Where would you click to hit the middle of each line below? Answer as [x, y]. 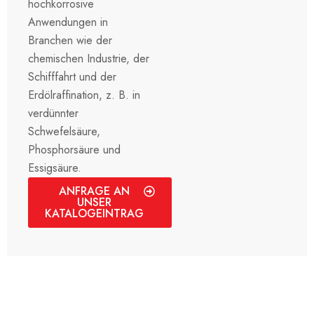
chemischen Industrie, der [89, 58]
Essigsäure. [55, 168]
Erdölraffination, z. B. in [84, 95]
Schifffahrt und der [72, 76]
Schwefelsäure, [64, 131]
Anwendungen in [68, 22]
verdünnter [53, 113]
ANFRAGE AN [94, 191]
